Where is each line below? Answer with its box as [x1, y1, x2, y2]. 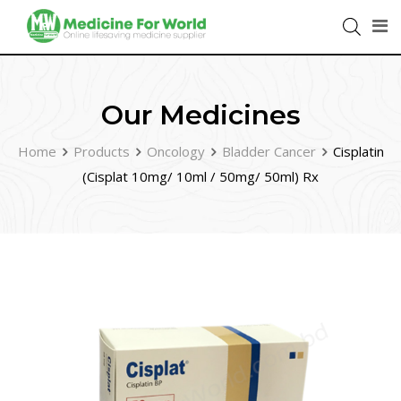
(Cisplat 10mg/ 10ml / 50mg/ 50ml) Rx [82, 167, 319, 185]
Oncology [146, 142, 205, 160]
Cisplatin [332, 142, 384, 160]
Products [73, 142, 130, 160]
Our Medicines [100, 98, 301, 132]
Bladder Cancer [221, 142, 316, 160]
